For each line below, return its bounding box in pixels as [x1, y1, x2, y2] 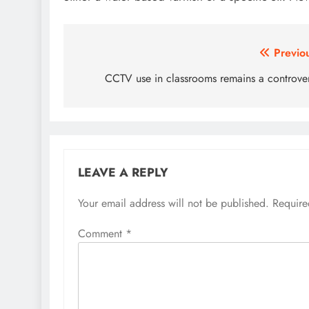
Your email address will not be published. [78, 195, 269, 211]
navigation [77, 68, 158, 93]
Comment [78, 225, 126, 241]
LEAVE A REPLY [78, 163, 168, 181]
